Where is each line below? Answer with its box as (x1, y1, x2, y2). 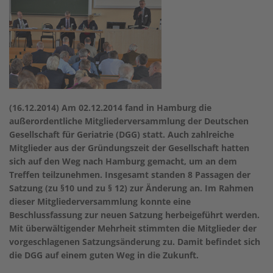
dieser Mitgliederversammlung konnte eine (9, 196, 191, 207)
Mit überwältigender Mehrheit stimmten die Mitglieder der (9, 222, 257, 234)
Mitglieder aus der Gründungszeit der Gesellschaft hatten (9, 142, 249, 154)
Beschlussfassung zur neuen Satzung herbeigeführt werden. (9, 209, 260, 221)
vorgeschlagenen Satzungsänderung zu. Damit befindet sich (9, 236, 260, 247)
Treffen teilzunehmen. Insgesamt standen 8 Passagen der (9, 169, 250, 180)
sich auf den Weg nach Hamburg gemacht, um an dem (9, 155, 237, 167)
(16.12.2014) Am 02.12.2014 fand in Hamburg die (9, 102, 211, 113)
